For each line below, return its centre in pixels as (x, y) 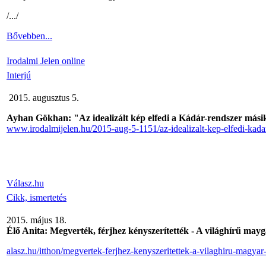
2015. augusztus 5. (44, 98)
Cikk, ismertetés (37, 197)
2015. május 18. (37, 220)
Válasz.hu (25, 183)
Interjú (19, 75)
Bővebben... (29, 36)
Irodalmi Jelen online (46, 61)
